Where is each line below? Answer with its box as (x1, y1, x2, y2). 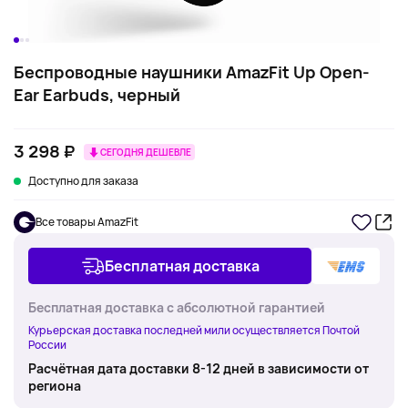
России (28, 337, 66, 352)
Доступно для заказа (28, 173, 138, 189)
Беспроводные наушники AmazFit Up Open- (14, 61, 370, 83)
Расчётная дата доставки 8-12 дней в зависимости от (28, 360, 369, 377)
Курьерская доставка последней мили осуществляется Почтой (28, 322, 360, 338)
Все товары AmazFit (36, 214, 138, 229)
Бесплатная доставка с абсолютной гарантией (28, 299, 325, 316)
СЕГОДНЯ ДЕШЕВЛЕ (100, 145, 191, 158)
